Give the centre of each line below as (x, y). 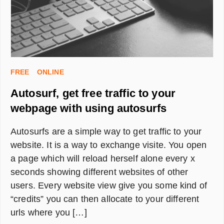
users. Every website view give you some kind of (109, 185)
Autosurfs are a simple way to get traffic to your (106, 131)
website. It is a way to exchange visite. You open (109, 145)
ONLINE (50, 72)
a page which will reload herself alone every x (103, 158)
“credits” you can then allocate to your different (105, 199)
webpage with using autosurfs (89, 108)
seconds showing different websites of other (99, 172)
